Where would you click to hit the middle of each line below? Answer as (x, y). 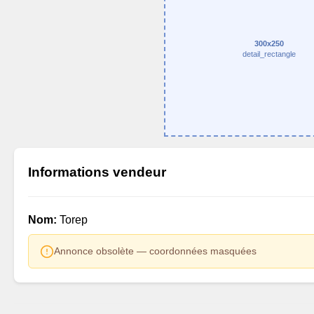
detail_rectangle (269, 54)
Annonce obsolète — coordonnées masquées (155, 251)
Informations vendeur (97, 172)
